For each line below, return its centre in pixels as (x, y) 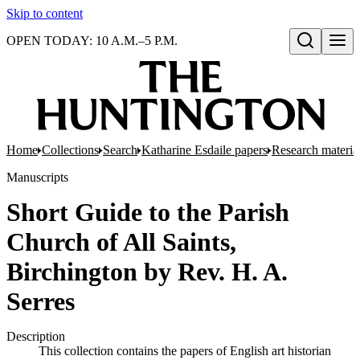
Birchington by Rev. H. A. (147, 272)
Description (36, 336)
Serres (41, 301)
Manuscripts (37, 177)
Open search (325, 57)
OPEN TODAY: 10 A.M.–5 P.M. (92, 41)
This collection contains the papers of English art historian (185, 351)
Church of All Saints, (121, 242)
